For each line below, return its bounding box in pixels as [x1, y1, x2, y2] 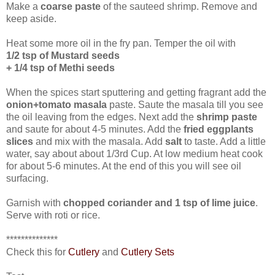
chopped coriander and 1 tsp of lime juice [61, 197, 255, 208]
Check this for [6, 246, 68, 257]
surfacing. [6, 172, 48, 184]
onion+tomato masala [6, 99, 107, 110]
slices [6, 136, 33, 147]
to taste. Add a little [184, 136, 266, 147]
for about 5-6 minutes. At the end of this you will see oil [6, 160, 241, 171]
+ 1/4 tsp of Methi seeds [6, 62, 115, 73]
